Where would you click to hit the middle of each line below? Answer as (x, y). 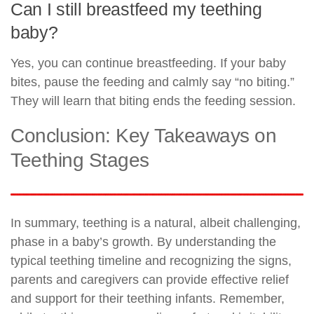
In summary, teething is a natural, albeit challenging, (156, 223)
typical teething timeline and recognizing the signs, (151, 260)
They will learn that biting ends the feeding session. (153, 101)
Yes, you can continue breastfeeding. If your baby (148, 63)
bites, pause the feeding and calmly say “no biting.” (152, 82)
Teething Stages (80, 160)
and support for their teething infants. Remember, (148, 298)
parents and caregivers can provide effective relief (150, 279)
